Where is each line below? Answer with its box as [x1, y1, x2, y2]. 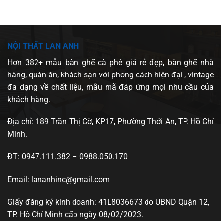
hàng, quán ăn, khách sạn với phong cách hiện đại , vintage [7, 70, 214, 79]
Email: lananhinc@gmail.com [7, 174, 110, 184]
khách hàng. [7, 94, 50, 104]
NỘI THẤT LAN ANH [7, 41, 79, 51]
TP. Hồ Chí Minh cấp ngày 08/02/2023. [7, 209, 143, 219]
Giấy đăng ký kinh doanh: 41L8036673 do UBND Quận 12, [7, 197, 209, 207]
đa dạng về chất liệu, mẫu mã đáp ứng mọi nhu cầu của [7, 82, 214, 92]
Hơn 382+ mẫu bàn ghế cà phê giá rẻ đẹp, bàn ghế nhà [7, 57, 214, 67]
